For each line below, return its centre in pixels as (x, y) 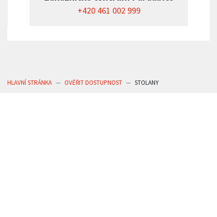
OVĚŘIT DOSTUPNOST (93, 83)
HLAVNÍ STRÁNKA (30, 83)
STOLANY (147, 83)
